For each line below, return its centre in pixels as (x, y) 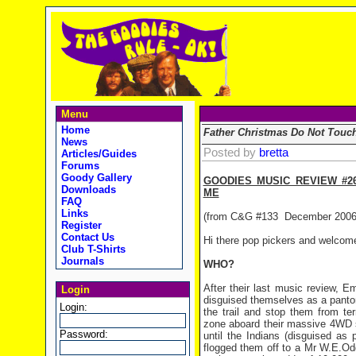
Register (79, 225)
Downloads (87, 190)
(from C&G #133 (240, 217)
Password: (83, 334)
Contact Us (86, 237)
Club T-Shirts (91, 249)
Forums (78, 166)
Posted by (231, 153)
